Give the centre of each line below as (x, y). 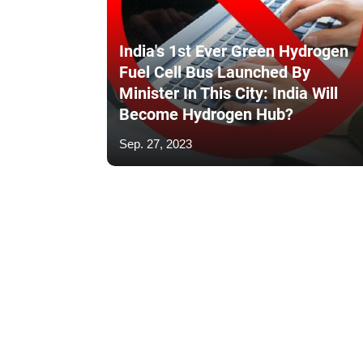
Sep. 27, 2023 (156, 144)
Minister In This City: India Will (228, 94)
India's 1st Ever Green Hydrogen (234, 51)
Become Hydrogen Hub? (206, 115)
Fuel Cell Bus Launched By (215, 73)
